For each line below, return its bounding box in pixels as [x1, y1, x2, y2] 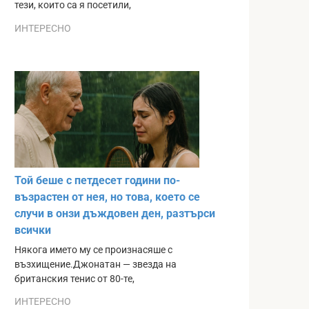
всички [14, 223, 51, 237]
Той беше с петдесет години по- [14, 173, 180, 187]
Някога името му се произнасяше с [14, 243, 172, 256]
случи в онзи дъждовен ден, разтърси [14, 206, 215, 220]
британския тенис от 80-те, [14, 272, 134, 285]
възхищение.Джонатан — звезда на [14, 258, 177, 270]
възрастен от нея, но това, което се [14, 190, 200, 203]
